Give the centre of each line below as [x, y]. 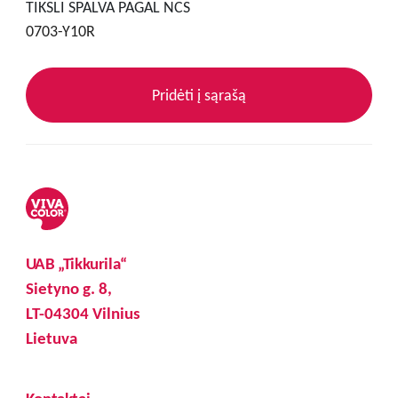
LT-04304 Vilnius [83, 313]
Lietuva [51, 338]
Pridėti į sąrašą [199, 95]
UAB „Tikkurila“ [76, 263]
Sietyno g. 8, [68, 288]
